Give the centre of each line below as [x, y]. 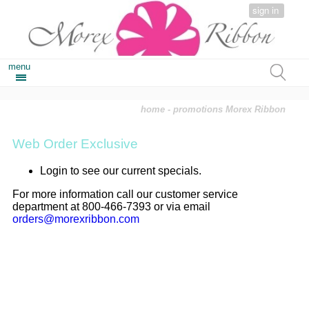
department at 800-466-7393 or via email [111, 206]
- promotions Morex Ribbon [226, 110]
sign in [266, 10]
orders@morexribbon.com [76, 219]
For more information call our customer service [125, 194]
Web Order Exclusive [75, 144]
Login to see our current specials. [120, 170]
